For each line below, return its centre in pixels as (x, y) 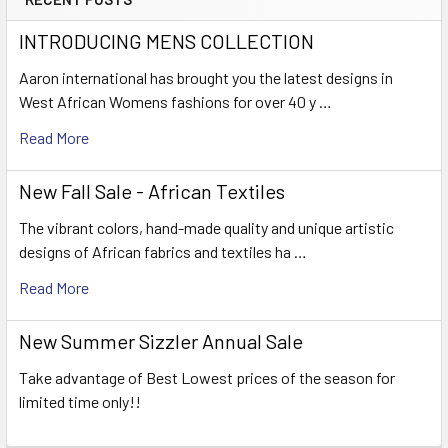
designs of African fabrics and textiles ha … (163, 251)
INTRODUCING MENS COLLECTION (166, 40)
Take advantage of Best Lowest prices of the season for (207, 377)
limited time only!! (80, 401)
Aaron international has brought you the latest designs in (206, 77)
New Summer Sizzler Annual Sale (161, 340)
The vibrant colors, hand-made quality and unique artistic (206, 227)
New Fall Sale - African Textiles (152, 190)
